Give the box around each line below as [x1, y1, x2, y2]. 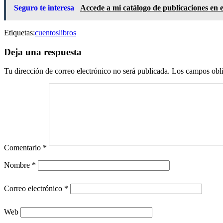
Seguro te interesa [14, 3, 76, 12]
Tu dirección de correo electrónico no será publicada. [4, 67, 170, 76]
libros [59, 28, 76, 37]
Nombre [4, 161, 32, 170]
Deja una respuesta [4, 46, 82, 57]
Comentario [4, 143, 43, 152]
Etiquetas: [4, 28, 35, 37]
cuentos [35, 28, 59, 37]
